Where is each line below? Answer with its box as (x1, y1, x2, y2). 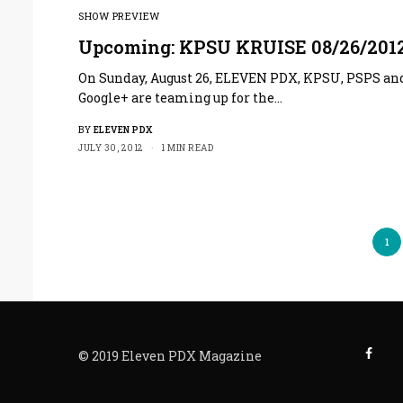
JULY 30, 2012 (78, 141, 144, 154)
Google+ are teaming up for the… (78, 88, 283, 106)
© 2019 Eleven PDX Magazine (78, 346, 263, 364)
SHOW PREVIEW (78, 8, 160, 22)
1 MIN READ (161, 141, 213, 154)
